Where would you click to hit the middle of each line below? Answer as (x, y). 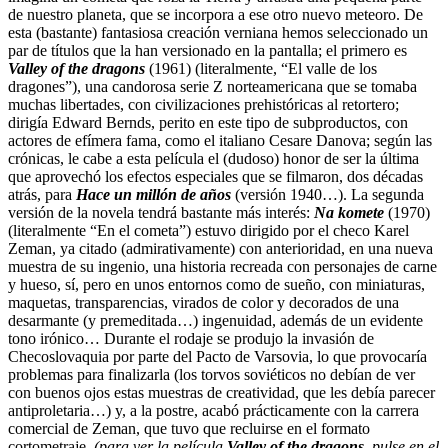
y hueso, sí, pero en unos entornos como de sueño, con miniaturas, (216, 284)
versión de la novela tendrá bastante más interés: (161, 212)
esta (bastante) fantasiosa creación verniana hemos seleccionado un (218, 32)
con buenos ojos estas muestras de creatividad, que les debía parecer (221, 392)
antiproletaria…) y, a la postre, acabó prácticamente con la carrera (213, 410)
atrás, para (42, 194)
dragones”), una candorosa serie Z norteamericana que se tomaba (212, 86)
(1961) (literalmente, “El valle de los (261, 68)
